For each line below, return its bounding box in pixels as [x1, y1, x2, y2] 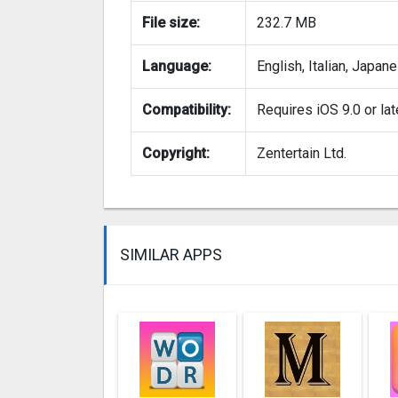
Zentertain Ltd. [257, 145, 346, 163]
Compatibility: [142, 101, 231, 119]
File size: [142, 14, 200, 32]
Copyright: [142, 145, 210, 163]
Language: [142, 58, 211, 76]
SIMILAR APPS [120, 245, 222, 265]
